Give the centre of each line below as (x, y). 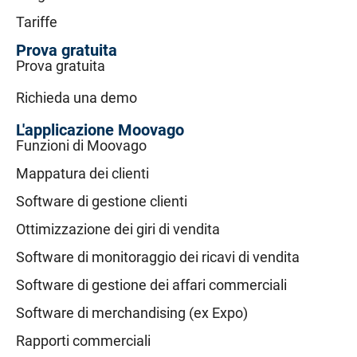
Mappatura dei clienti (82, 174)
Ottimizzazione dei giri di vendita (118, 229)
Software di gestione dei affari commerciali (151, 285)
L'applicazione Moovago (100, 130)
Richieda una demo (76, 98)
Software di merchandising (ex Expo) (132, 313)
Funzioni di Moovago (81, 146)
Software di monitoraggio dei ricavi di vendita (158, 257)
